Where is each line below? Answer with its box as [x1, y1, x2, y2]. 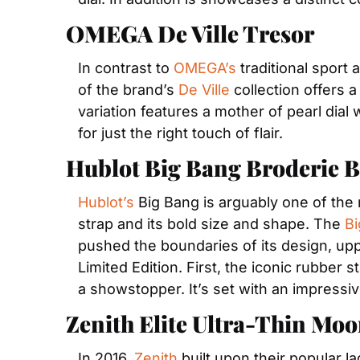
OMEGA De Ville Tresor [66, 18, 314, 48]
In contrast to [78, 59, 174, 76]
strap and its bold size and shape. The [78, 215, 345, 232]
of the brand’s [78, 81, 178, 98]
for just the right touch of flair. [78, 125, 283, 141]
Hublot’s [78, 194, 134, 211]
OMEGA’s [174, 59, 236, 76]
